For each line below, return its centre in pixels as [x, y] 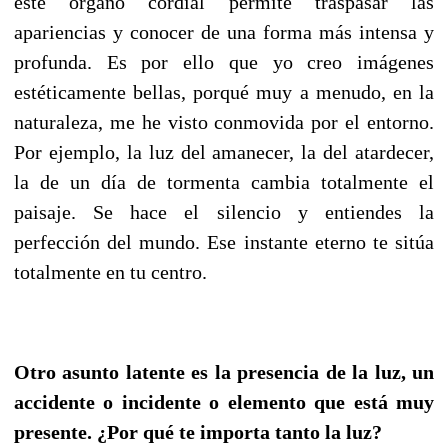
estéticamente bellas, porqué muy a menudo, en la [224, 91]
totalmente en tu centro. [110, 271]
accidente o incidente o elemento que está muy [224, 401]
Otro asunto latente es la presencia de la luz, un [224, 371]
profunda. [60, 61]
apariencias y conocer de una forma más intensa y [224, 31]
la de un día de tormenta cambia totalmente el [224, 181]
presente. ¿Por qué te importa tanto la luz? [198, 431]
